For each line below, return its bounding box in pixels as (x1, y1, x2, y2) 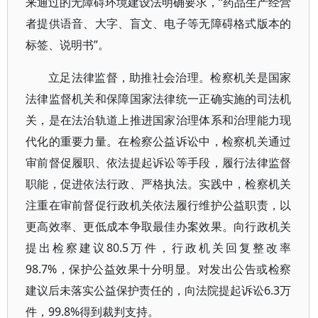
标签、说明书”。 (26, 37, 109, 53)
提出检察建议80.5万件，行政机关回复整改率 (26, 240, 292, 256)
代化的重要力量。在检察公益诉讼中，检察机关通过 (26, 133, 292, 149)
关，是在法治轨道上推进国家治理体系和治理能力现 (26, 112, 292, 128)
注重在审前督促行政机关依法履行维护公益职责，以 (26, 197, 292, 213)
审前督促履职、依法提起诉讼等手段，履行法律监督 (26, 155, 292, 170)
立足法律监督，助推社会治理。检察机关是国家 (48, 70, 292, 85)
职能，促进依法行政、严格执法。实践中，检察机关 (26, 176, 292, 192)
